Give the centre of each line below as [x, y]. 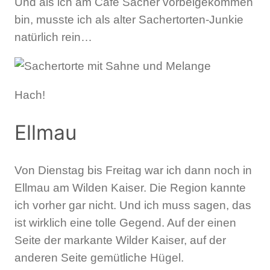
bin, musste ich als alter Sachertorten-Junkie [129, 20]
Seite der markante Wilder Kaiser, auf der [120, 240]
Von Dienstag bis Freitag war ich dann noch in [133, 171]
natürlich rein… [53, 37]
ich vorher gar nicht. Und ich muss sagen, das [133, 206]
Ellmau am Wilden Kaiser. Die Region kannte [130, 188]
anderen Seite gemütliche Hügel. [99, 258]
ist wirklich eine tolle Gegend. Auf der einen [125, 223]
